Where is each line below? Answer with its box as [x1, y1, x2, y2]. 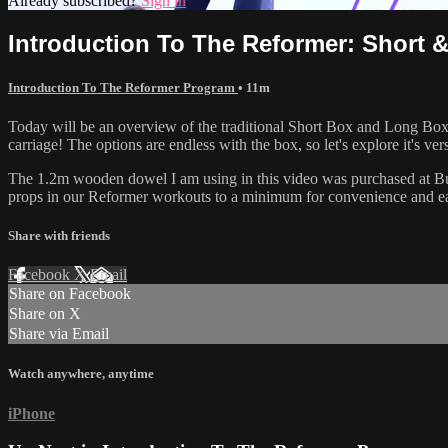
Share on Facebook [9, 285, 131, 303]
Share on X [9, 305, 81, 323]
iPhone [8, 404, 55, 422]
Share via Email [9, 325, 109, 343]
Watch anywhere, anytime [8, 366, 154, 382]
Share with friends [8, 228, 110, 244]
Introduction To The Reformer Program [8, 79, 238, 95]
